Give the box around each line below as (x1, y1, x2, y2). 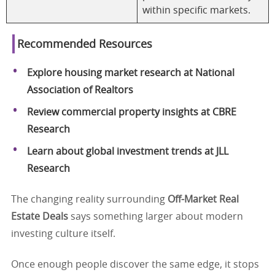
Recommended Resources (17, 39, 152, 50)
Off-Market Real (168, 194, 239, 204)
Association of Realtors (27, 85, 133, 95)
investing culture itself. (11, 228, 115, 239)
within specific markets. (142, 5, 250, 15)
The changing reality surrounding (11, 194, 168, 204)
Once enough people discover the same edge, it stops (11, 259, 259, 269)
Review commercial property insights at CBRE (27, 107, 236, 117)
